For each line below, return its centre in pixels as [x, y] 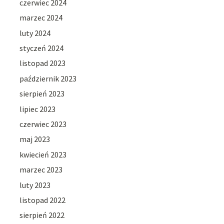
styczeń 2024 [42, 48]
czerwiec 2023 [43, 124]
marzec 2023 [41, 170]
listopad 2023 [43, 63]
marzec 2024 [41, 18]
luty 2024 [35, 33]
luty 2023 [35, 185]
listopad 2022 [43, 200]
